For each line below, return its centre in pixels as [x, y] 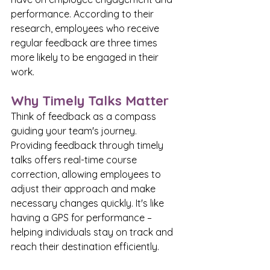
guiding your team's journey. [75, 131]
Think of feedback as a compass [85, 117]
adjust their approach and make [84, 189]
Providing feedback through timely [88, 146]
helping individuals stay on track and [93, 232]
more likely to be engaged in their [86, 58]
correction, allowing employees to [87, 174]
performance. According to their [83, 14]
